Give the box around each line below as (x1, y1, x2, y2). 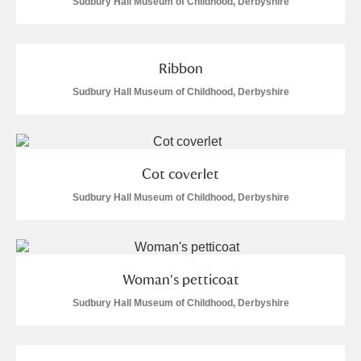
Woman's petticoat (122, 271, 239, 288)
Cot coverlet (142, 165, 219, 182)
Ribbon (158, 60, 203, 77)
